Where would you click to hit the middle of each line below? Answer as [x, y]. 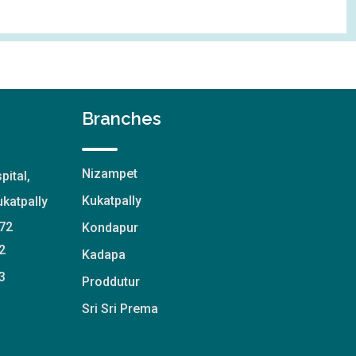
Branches [121, 118]
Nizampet [109, 173]
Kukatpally [111, 200]
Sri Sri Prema [120, 308]
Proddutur [110, 281]
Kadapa [103, 254]
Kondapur [110, 227]
